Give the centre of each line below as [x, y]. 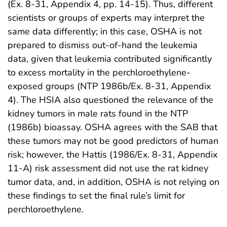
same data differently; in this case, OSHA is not [105, 31]
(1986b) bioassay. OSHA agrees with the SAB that [112, 127]
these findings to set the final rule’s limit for [96, 195]
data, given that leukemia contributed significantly [110, 59]
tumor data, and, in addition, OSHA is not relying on [113, 182]
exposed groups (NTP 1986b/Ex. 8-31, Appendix [109, 86]
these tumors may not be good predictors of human [113, 141]
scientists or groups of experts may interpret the [106, 17]
